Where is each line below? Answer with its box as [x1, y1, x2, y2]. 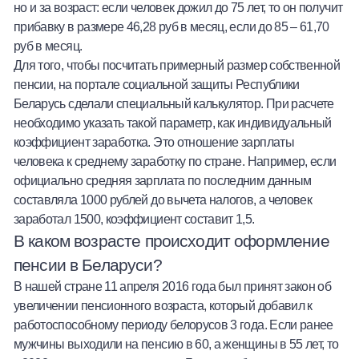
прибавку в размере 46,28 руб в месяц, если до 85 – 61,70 [14, 18, 329, 34]
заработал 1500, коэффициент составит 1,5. [14, 211, 255, 226]
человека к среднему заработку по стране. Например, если [14, 153, 337, 168]
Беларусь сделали [14, 95, 117, 111]
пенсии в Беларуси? [14, 255, 162, 275]
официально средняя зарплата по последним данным [14, 172, 312, 188]
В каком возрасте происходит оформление [14, 231, 329, 251]
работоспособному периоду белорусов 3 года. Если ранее [14, 317, 333, 332]
